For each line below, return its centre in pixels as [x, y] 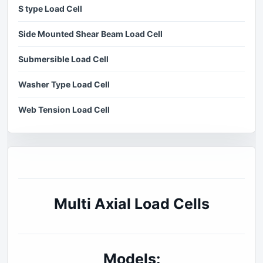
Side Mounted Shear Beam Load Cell [90, 34]
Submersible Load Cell [63, 59]
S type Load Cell [50, 9]
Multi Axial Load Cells [131, 204]
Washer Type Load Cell [64, 84]
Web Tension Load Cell [64, 109]
